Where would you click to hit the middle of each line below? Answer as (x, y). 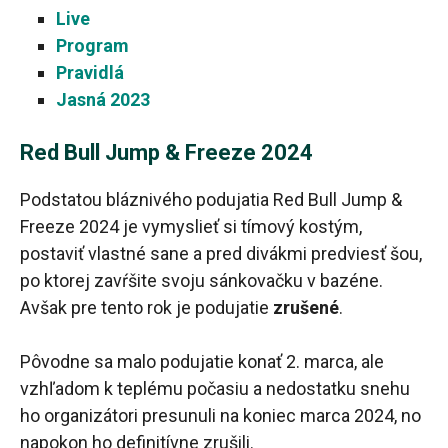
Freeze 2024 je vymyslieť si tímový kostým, (191, 226)
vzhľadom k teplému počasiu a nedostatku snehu (215, 388)
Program (92, 45)
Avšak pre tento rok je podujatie (144, 307)
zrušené (304, 307)
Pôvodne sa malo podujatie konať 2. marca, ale (202, 361)
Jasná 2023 (103, 99)
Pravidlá (90, 72)
